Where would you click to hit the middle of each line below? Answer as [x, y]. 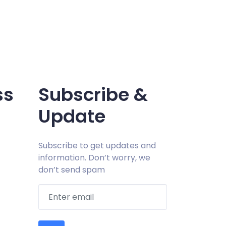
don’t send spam [72, 170]
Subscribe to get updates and [97, 146]
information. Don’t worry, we [94, 158]
